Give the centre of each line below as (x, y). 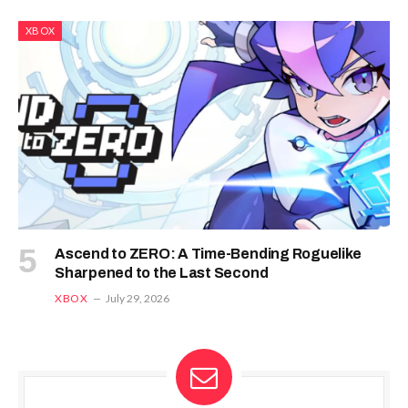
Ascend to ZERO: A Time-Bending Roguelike (208, 254)
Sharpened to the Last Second (162, 273)
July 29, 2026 (138, 299)
